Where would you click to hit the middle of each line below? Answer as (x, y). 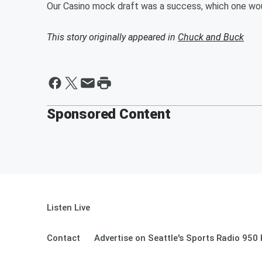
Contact (63, 238)
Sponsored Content (109, 114)
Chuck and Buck (211, 37)
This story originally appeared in (112, 37)
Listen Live (68, 208)
